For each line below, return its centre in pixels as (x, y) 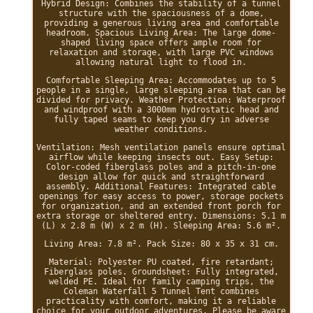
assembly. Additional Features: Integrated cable (161, 187)
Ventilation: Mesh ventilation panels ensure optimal (161, 147)
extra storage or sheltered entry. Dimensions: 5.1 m (161, 216)
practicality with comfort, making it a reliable (161, 301)
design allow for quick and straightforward (161, 177)
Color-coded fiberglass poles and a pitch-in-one (161, 167)
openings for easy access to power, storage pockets (161, 196)
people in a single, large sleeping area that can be (161, 90)
